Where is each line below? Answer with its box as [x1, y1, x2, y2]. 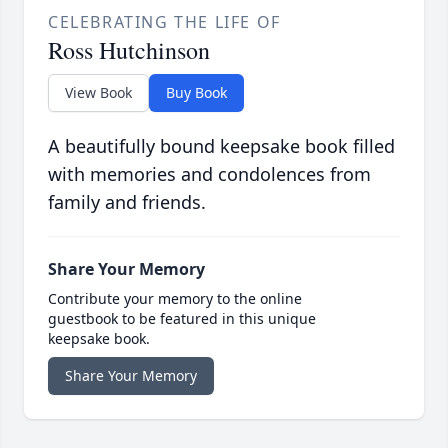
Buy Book [166, 83, 227, 103]
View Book [65, 83, 132, 103]
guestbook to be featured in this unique [48, 309, 316, 329]
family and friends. [48, 190, 206, 215]
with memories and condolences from [48, 162, 371, 187]
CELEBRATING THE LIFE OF [48, 11, 281, 34]
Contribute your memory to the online [48, 289, 302, 309]
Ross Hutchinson [48, 34, 210, 67]
